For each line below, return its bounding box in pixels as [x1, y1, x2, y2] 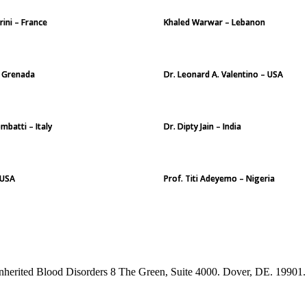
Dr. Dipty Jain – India [164, 121, 241, 132]
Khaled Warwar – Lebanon [164, 16, 265, 28]
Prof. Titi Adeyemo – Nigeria [164, 173, 275, 184]
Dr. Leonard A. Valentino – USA [164, 69, 283, 80]
